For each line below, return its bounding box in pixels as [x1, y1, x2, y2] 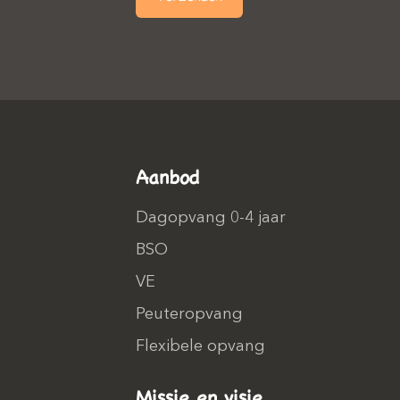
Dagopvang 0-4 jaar [136, 210, 286, 226]
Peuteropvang [136, 306, 243, 322]
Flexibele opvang [136, 338, 265, 354]
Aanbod [136, 162, 199, 190]
